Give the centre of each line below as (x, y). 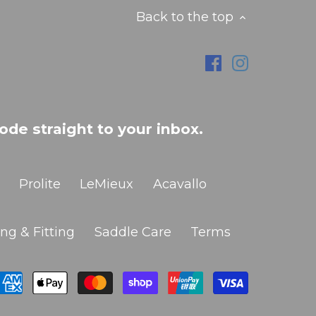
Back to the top (184, 17)
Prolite (39, 184)
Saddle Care (133, 232)
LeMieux (107, 184)
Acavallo (180, 184)
